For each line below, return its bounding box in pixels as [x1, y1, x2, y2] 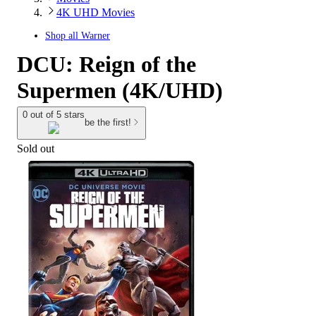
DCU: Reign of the [17, 51, 196, 77]
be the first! [85, 117, 131, 128]
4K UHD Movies [56, 6, 135, 18]
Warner [81, 30, 110, 41]
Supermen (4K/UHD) [17, 78, 223, 103]
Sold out [17, 142, 54, 154]
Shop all [45, 30, 81, 41]
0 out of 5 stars [23, 109, 85, 120]
